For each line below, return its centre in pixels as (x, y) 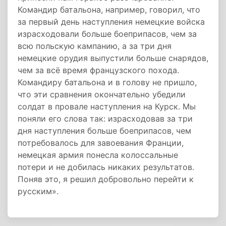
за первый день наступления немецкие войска (111, 22)
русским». (38, 191)
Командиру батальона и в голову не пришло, (107, 82)
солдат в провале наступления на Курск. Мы (107, 106)
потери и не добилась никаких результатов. (106, 167)
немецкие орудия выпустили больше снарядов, (113, 58)
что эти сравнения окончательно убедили (102, 94)
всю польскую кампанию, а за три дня (95, 46)
